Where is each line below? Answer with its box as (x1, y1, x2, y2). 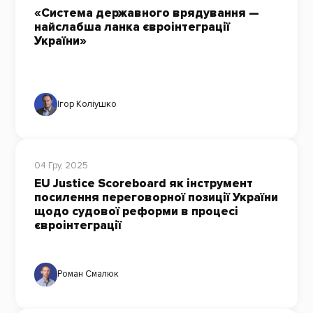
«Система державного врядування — (34, 6, 259, 21)
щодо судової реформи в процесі (34, 203, 238, 219)
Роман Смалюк (57, 268, 119, 280)
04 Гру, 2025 (34, 160, 88, 172)
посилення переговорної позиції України (34, 189, 278, 205)
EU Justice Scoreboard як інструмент (34, 175, 253, 191)
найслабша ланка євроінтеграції (34, 20, 230, 35)
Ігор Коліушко (57, 98, 117, 110)
